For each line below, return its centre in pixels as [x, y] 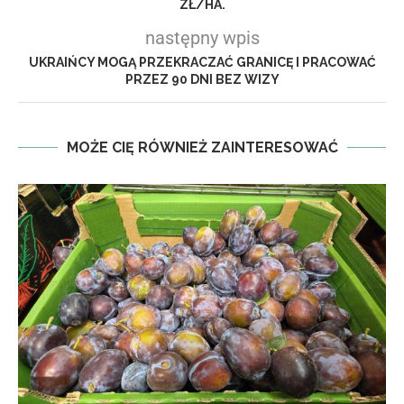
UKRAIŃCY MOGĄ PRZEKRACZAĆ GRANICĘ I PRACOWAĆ [202, 63]
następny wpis [202, 38]
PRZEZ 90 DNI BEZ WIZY [202, 80]
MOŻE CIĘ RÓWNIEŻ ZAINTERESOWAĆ [202, 148]
